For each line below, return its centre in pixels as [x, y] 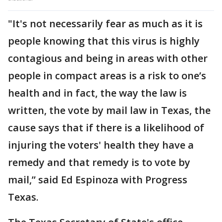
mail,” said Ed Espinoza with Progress [98, 180]
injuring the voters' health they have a [101, 145]
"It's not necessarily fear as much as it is [105, 24]
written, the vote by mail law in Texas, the [109, 110]
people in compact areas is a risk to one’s [107, 76]
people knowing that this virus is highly [104, 41]
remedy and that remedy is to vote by [99, 162]
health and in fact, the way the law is [97, 93]
